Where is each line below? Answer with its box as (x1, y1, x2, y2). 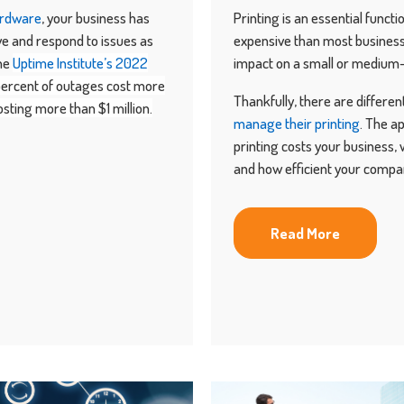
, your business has (41, 8, 150, 27)
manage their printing (234, 114, 360, 133)
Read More (271, 224, 340, 243)
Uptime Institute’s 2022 (13, 53, 148, 72)
